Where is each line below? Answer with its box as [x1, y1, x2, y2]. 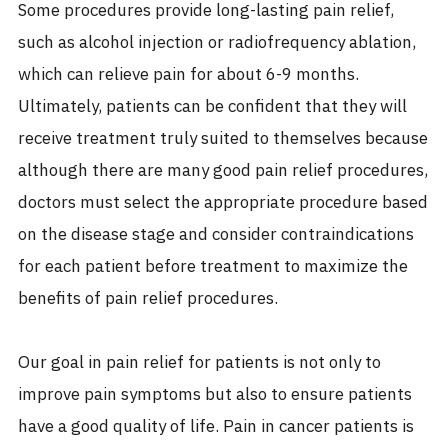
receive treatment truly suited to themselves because [18, 125, 428, 154]
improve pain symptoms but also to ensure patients [18, 381, 412, 410]
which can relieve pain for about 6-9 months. [18, 61, 359, 90]
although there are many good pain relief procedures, [18, 157, 428, 186]
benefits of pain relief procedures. [18, 285, 278, 314]
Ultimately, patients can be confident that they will [18, 93, 407, 122]
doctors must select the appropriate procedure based [18, 189, 428, 218]
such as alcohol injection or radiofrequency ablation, [18, 29, 416, 58]
